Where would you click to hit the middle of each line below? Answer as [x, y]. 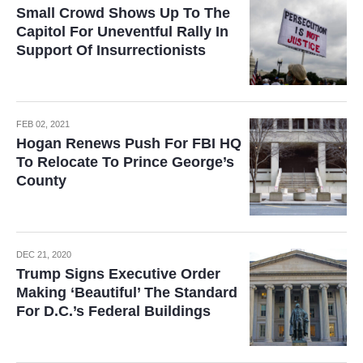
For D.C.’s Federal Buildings [113, 311]
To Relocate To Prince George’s [125, 162]
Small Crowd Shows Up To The [123, 13]
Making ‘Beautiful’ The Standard [127, 293]
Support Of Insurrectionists [111, 50]
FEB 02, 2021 [43, 124]
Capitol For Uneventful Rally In [122, 32]
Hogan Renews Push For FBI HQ [129, 143]
